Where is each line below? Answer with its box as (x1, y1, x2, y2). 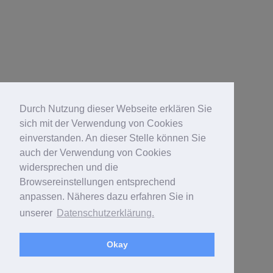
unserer (19, 208, 55, 219)
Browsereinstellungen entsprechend (19, 177, 175, 188)
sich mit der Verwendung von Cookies (19, 118, 183, 129)
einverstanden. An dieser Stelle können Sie (19, 133, 206, 144)
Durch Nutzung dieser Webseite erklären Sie (19, 104, 212, 115)
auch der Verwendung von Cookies (19, 147, 171, 158)
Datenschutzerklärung (57, 208, 152, 219)
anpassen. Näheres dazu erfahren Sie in (19, 191, 194, 202)
